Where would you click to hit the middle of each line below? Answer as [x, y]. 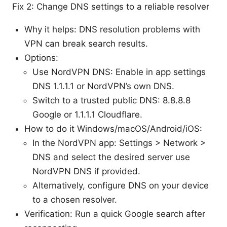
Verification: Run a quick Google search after [115, 214]
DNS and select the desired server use [111, 157]
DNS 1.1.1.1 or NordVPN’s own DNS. [103, 86]
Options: [41, 58]
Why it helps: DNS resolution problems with [112, 29]
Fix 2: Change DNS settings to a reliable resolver [111, 6]
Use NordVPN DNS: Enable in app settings [119, 72]
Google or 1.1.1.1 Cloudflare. [87, 114]
